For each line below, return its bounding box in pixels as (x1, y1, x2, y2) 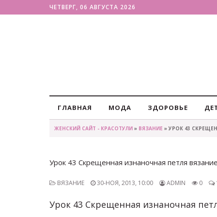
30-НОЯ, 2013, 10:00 (95, 179, 153, 187)
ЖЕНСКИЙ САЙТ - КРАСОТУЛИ (54, 125, 133, 132)
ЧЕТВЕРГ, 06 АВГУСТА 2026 (49, 3, 136, 11)
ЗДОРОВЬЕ (148, 103, 188, 112)
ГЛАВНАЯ (58, 103, 92, 112)
